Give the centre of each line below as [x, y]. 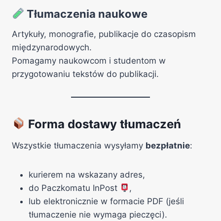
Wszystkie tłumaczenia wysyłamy [79, 146]
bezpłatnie [168, 146]
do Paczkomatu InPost [74, 188]
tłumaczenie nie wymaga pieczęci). [98, 215]
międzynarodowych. [52, 47]
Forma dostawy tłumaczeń [103, 124]
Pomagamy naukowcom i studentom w [89, 61]
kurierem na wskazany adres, [87, 175]
